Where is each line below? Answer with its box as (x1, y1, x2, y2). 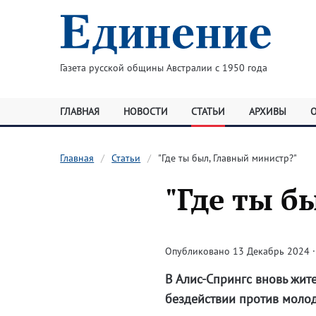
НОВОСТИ (123, 105, 168, 118)
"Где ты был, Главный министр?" (158, 152, 298, 164)
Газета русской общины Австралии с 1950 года (59, 61, 267, 74)
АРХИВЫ (248, 105, 286, 118)
